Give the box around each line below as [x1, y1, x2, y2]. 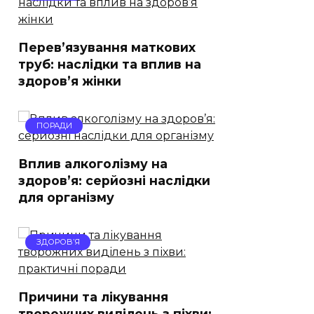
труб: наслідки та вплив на [18, 56, 201, 71]
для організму [18, 189, 114, 205]
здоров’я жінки [18, 73, 121, 88]
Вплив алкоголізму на [18, 156, 168, 171]
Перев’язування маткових [18, 39, 196, 55]
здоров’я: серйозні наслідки [18, 172, 210, 188]
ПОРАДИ [36, 121, 72, 131]
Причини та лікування [18, 289, 168, 304]
